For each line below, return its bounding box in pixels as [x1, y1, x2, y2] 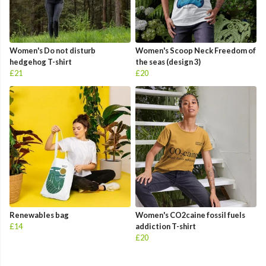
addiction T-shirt [135, 221, 196, 232]
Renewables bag [9, 210, 69, 220]
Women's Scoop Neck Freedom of [135, 46, 256, 56]
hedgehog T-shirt [9, 57, 72, 67]
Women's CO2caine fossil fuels [135, 210, 245, 220]
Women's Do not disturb [9, 46, 96, 56]
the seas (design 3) [135, 57, 201, 67]
